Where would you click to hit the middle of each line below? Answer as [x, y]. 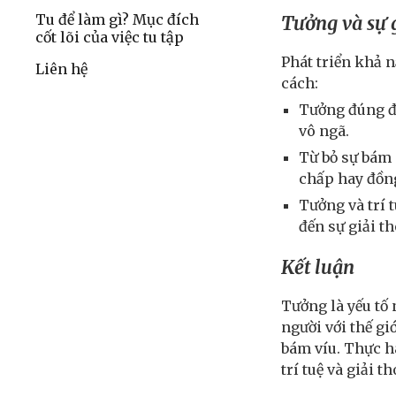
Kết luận [318, 267]
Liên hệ [61, 69]
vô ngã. [324, 131]
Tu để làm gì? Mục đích [117, 19]
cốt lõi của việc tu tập [110, 37]
